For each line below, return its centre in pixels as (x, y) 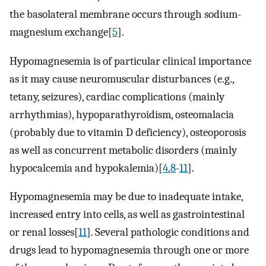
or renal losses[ (44, 232)
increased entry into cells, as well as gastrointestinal (127, 215)
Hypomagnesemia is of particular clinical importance (130, 61)
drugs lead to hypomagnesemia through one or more (129, 250)
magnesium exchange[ (61, 32)
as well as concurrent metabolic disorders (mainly (123, 150)
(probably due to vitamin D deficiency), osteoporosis (128, 132)
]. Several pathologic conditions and (168, 232)
